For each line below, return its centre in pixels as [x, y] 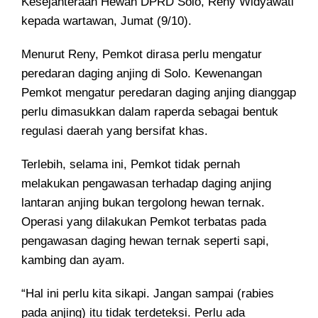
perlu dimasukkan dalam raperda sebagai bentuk [150, 112]
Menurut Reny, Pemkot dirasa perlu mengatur [142, 55]
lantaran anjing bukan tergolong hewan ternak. [143, 203]
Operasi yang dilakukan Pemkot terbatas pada [144, 222]
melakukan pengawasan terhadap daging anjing [146, 184]
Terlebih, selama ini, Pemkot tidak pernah [131, 165]
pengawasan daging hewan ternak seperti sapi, [145, 241]
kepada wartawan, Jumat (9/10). [106, 21]
